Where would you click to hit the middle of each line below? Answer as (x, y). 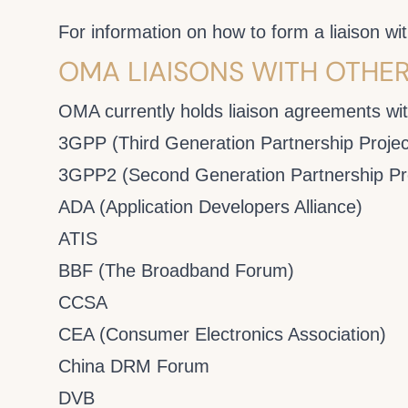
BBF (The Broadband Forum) (176, 270)
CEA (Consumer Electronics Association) (222, 334)
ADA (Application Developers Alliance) (210, 207)
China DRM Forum (134, 366)
